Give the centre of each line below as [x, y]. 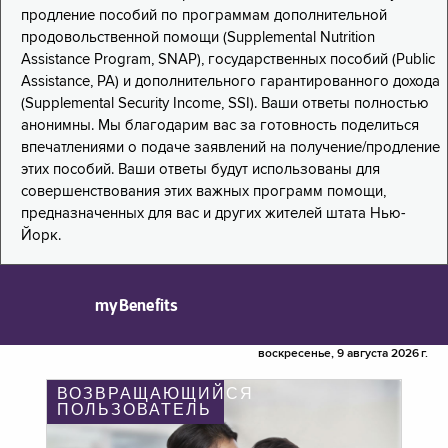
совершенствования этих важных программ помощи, [203, 192]
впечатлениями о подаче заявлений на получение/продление [230, 148]
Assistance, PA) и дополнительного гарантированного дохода [230, 82]
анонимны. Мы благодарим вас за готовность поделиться [220, 126]
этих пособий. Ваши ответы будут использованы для [200, 170]
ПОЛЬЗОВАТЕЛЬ [134, 410]
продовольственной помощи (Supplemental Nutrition [198, 38]
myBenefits [137, 305]
